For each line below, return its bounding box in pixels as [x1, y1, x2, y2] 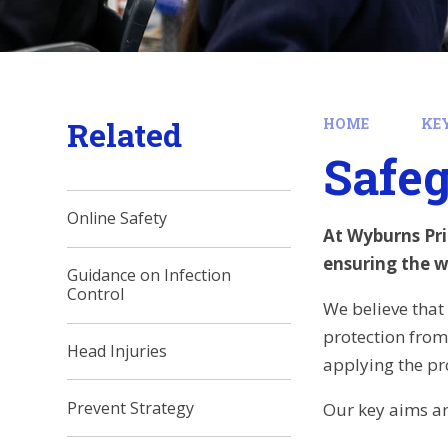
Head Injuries [67, 339, 168, 362]
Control [67, 283, 125, 306]
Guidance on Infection [67, 264, 232, 287]
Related [67, 113, 183, 156]
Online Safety [67, 207, 168, 230]
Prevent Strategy [67, 396, 195, 419]
